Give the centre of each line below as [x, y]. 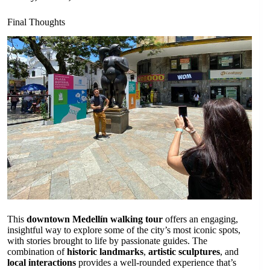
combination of [37, 252]
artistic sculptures [184, 252]
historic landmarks [105, 252]
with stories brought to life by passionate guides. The [107, 241]
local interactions [42, 263]
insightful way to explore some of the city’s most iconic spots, [124, 230]
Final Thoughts [36, 22]
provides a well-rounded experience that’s [156, 263]
